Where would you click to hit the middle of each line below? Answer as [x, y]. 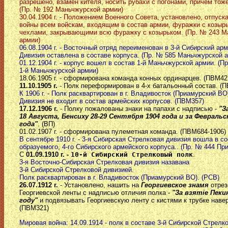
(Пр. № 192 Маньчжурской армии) [71, 10]
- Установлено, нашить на [99, 185]
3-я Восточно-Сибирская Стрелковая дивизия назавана [104, 162]
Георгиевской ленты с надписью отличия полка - [96, 193]
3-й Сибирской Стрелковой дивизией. [77, 170]
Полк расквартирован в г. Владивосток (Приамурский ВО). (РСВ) [119, 178]
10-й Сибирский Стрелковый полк [132, 155]
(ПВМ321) [34, 208]
